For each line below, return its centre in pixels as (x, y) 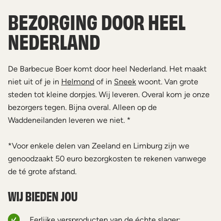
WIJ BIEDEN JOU (43, 196)
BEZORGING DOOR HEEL (97, 21)
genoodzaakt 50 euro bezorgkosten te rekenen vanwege (107, 159)
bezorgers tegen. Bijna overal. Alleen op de (82, 107)
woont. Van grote (167, 82)
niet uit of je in (35, 82)
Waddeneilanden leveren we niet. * (69, 120)
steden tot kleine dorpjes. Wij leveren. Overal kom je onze (109, 94)
